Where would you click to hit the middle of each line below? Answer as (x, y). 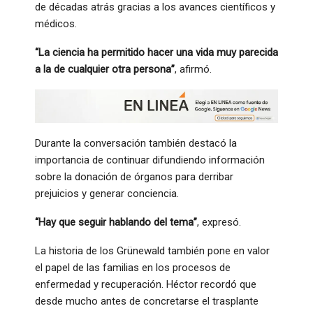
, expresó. (219, 222)
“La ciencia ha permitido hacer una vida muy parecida (156, 52)
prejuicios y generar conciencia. (107, 193)
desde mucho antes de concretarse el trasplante (147, 301)
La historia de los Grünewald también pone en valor (152, 250)
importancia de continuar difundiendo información (150, 160)
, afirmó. (193, 69)
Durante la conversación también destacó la (136, 143)
